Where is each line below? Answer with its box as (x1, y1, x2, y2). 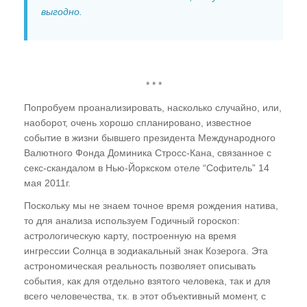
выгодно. (41, 6, 82, 18)
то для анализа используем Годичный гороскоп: (24, 215, 240, 227)
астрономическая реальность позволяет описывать (24, 260, 256, 272)
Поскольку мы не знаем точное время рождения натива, (24, 200, 278, 212)
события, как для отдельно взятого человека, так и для (24, 275, 271, 287)
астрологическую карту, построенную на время (24, 230, 236, 242)
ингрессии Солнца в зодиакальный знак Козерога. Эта (24, 245, 268, 257)
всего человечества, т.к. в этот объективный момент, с (24, 291, 266, 302)
